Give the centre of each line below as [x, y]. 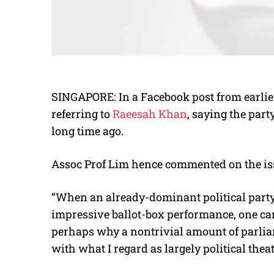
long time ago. [87, 131]
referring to [82, 114]
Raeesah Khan [150, 114]
